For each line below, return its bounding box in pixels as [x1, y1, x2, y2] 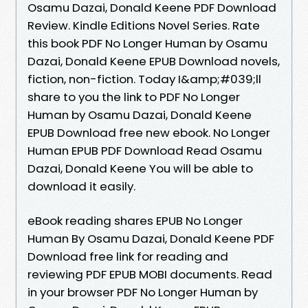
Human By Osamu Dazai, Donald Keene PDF [27, 230, 274, 247]
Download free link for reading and [27, 247, 228, 265]
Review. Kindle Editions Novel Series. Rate [27, 16, 260, 34]
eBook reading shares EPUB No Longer [27, 212, 243, 229]
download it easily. [27, 177, 135, 195]
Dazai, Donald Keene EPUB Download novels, [27, 52, 280, 69]
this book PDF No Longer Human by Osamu [27, 34, 267, 52]
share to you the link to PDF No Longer [27, 88, 240, 105]
